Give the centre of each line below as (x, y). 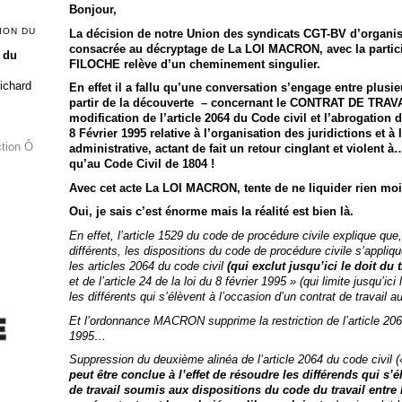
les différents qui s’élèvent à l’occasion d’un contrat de (210, 296)
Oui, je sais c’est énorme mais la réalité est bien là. (211, 212)
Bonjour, (92, 9)
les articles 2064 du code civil (148, 266)
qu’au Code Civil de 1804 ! (141, 164)
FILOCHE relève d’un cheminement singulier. (194, 64)
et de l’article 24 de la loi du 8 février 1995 (179, 281)
